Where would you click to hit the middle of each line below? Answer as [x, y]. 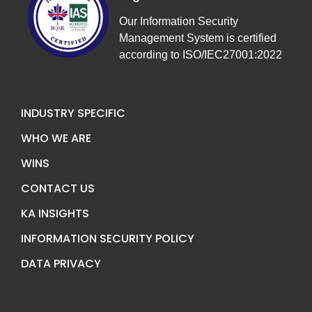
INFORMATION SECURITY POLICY [108, 239]
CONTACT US [58, 189]
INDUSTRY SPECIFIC [73, 114]
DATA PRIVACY [61, 264]
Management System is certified [197, 38]
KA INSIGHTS [55, 214]
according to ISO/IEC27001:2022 [200, 54]
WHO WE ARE [56, 139]
